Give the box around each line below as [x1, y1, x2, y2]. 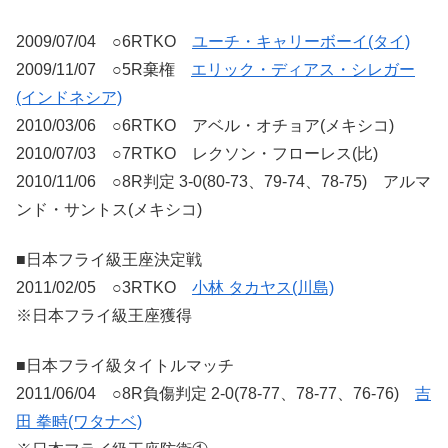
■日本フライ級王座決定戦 [16, 251, 202, 268]
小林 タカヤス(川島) [192, 279, 334, 296]
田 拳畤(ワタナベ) [16, 413, 142, 431]
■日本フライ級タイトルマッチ [16, 357, 234, 375]
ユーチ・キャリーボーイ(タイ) [192, 32, 410, 50]
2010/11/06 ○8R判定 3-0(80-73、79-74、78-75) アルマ [16, 172, 431, 190]
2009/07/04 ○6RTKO [16, 32, 192, 50]
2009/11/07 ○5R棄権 [16, 60, 191, 78]
